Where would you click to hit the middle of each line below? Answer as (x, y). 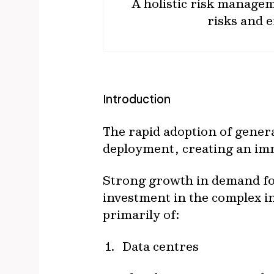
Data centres (161, 246)
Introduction (137, 99)
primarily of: (141, 214)
